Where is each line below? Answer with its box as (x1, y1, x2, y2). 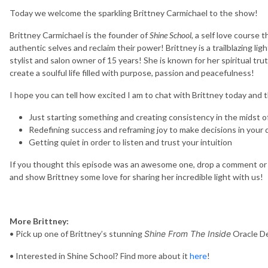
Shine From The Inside (144, 228, 231, 239)
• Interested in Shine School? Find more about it (10, 250, 190, 261)
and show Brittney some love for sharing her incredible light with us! (10, 171, 267, 182)
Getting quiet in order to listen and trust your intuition (29, 136, 232, 147)
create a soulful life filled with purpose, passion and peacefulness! (10, 67, 254, 78)
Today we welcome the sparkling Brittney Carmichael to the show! (10, 7, 258, 18)
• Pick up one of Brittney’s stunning (10, 228, 144, 239)
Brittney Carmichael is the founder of (10, 29, 150, 40)
